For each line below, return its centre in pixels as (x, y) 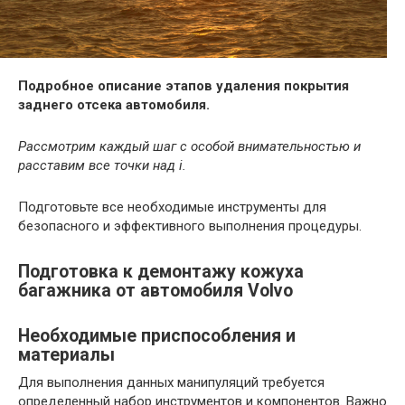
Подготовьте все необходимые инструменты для (172, 207)
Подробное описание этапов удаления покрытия (184, 85)
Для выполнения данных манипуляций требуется (171, 382)
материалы (66, 355)
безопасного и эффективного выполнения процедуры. (190, 226)
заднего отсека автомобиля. (114, 104)
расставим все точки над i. (102, 165)
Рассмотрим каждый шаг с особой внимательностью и (189, 146)
